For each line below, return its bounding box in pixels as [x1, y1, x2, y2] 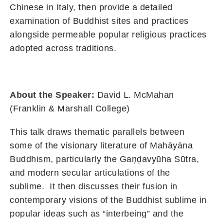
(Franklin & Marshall [10, 103, 95, 113]
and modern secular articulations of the [10, 167, 170, 178]
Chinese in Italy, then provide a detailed [10, 2, 173, 12]
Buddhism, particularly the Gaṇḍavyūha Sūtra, [10, 154, 199, 164]
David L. [94, 90, 134, 100]
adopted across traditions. [10, 43, 116, 53]
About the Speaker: [10, 90, 94, 100]
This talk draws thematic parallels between [10, 127, 184, 137]
